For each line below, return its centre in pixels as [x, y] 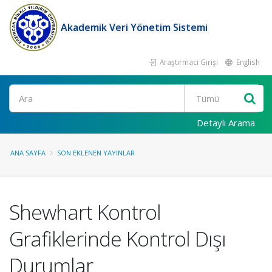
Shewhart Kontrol [85, 212]
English [247, 62]
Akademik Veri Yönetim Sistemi [134, 27]
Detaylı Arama [226, 123]
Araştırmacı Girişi [188, 62]
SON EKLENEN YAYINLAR [96, 153]
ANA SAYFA [28, 153]
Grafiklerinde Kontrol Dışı [117, 239]
